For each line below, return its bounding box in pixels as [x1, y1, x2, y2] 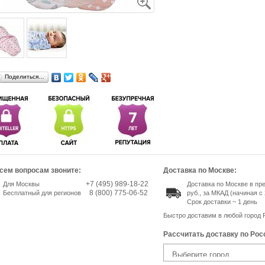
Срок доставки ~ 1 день [186, 198, 257, 205]
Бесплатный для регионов [2, 189, 81, 196]
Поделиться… [4, 73, 44, 80]
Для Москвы [2, 180, 40, 188]
